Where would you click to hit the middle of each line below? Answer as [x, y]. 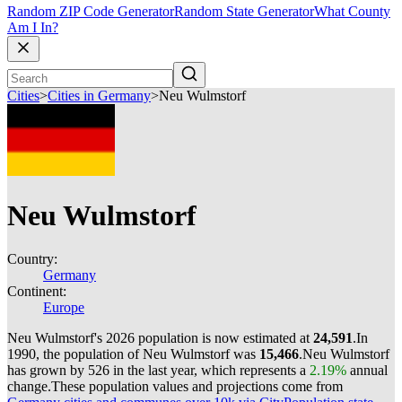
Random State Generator [244, 12]
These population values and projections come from [197, 386]
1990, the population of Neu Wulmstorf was [133, 354]
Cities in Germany [99, 96]
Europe [64, 307]
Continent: [37, 291]
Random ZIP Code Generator [91, 12]
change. [29, 386]
